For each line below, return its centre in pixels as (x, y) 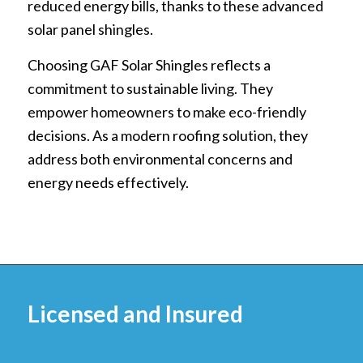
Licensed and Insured (135, 313)
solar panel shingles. (90, 29)
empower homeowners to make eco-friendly (167, 112)
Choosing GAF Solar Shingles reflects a (149, 65)
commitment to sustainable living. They (150, 89)
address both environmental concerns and (160, 159)
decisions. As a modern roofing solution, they (167, 136)
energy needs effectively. (108, 183)
